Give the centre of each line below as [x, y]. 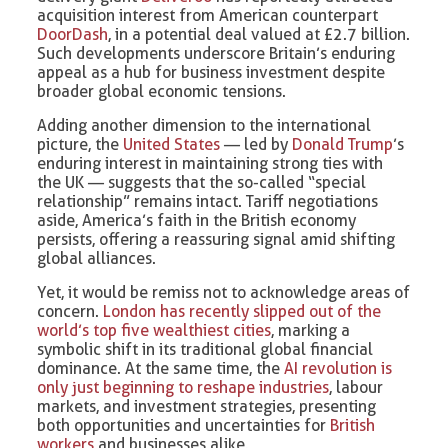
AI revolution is [338, 369]
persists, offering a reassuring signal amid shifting [216, 240]
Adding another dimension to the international [204, 126]
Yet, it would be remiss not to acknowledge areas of [224, 293]
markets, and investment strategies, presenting [207, 407]
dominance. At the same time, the [161, 369]
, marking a [311, 331]
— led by [256, 145]
